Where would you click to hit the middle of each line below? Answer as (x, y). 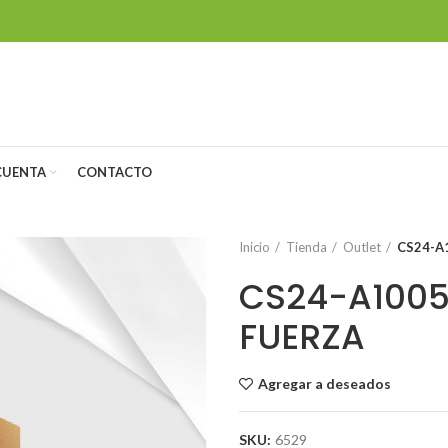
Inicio (254, 247)
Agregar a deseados (324, 383)
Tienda (306, 247)
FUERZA (302, 337)
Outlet (362, 247)
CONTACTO (114, 171)
